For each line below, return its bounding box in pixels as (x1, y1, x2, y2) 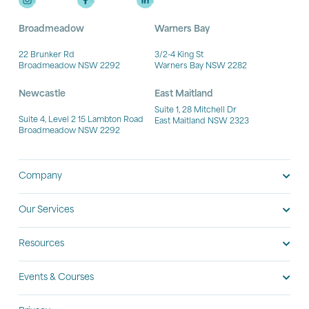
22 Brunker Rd (18, 52, 74, 60)
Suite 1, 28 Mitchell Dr (154, 106, 237, 114)
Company (18, 172, 62, 181)
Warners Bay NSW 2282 (154, 63, 247, 71)
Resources (18, 239, 64, 249)
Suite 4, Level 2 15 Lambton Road (18, 116, 143, 124)
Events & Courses (18, 273, 94, 283)
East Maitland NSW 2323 (154, 117, 249, 126)
